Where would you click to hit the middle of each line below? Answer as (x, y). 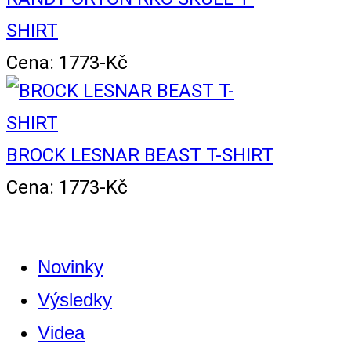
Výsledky (75, 300)
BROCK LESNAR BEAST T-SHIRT (140, 156)
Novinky (71, 267)
